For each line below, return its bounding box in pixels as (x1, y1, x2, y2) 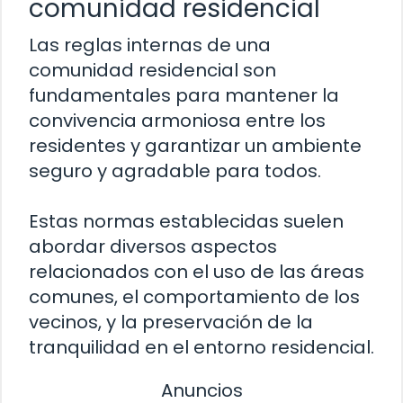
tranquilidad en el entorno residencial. (29, 334, 374, 360)
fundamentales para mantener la (29, 82, 339, 108)
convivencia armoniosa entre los (29, 107, 326, 133)
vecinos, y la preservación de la (29, 309, 313, 335)
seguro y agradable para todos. (29, 157, 321, 184)
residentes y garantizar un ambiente (29, 132, 362, 158)
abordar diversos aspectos (29, 233, 277, 259)
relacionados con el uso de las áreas (29, 258, 364, 284)
